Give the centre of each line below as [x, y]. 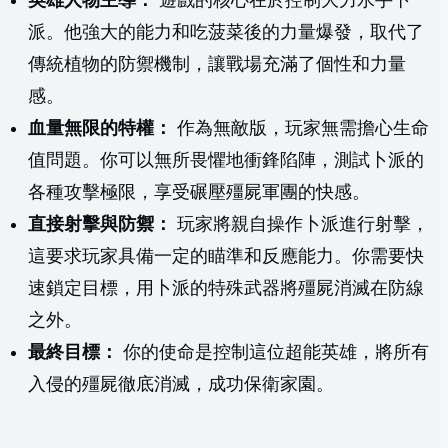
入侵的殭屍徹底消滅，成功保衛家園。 [181, 384]
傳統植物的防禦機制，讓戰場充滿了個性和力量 [217, 64]
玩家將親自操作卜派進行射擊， [300, 224]
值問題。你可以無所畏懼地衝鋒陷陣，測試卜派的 [226, 160]
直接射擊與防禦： [100, 224]
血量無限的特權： [100, 128]
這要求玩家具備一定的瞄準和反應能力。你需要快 [226, 256]
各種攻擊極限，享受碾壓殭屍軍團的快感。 [199, 192]
